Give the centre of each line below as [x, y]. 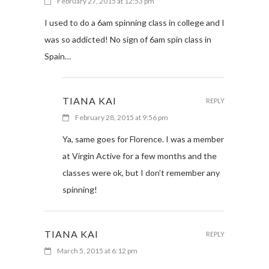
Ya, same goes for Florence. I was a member [143, 139]
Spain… [58, 56]
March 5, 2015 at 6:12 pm [97, 250]
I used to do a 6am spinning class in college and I [134, 22]
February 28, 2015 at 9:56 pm [122, 117]
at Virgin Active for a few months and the [140, 156]
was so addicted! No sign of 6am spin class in [128, 39]
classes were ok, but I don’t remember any [141, 172]
